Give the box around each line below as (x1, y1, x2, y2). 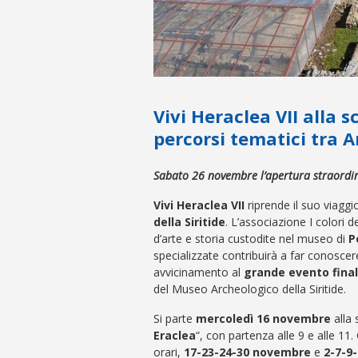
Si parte (153, 310, 193, 326)
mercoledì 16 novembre (193, 310, 331, 326)
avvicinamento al (153, 264, 244, 280)
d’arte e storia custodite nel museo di (153, 230, 345, 246)
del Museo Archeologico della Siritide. (153, 280, 346, 296)
